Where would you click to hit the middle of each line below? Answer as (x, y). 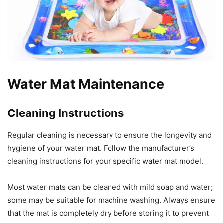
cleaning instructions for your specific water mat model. (105, 161)
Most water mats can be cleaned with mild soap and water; (110, 187)
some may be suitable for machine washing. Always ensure (111, 200)
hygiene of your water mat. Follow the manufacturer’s (101, 148)
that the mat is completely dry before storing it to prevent (108, 213)
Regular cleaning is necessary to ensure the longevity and (110, 135)
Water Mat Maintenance (86, 84)
